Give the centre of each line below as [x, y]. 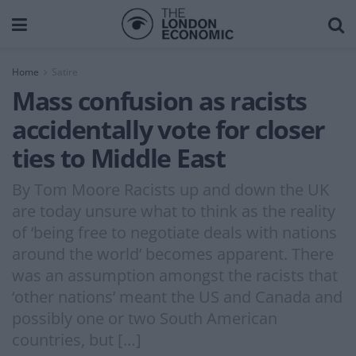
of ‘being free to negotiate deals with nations [174, 232]
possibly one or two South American [145, 318]
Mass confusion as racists [159, 101]
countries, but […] [77, 339]
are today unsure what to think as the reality [174, 211]
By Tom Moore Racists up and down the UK [170, 189]
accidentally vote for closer [169, 129]
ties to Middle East [119, 158]
